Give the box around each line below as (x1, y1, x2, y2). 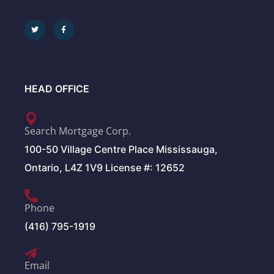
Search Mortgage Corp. (24, 124, 131, 138)
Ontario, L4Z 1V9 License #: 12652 (24, 161, 185, 174)
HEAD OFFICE (24, 83, 89, 95)
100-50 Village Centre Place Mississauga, (24, 143, 218, 156)
